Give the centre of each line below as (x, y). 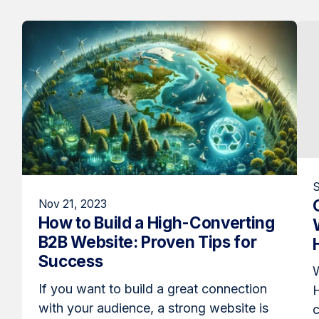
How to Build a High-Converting (156, 223)
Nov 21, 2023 (72, 204)
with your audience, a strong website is (153, 308)
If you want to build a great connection (152, 288)
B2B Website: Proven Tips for (147, 242)
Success (70, 261)
